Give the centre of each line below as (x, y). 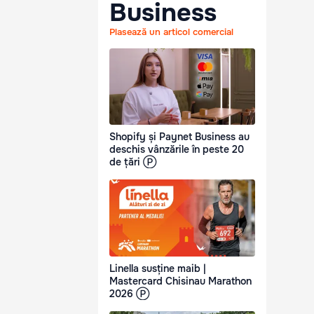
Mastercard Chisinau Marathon (180, 281)
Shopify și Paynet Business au (179, 137)
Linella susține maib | (158, 268)
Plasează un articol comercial (171, 32)
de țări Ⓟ (133, 162)
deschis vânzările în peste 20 (177, 150)
